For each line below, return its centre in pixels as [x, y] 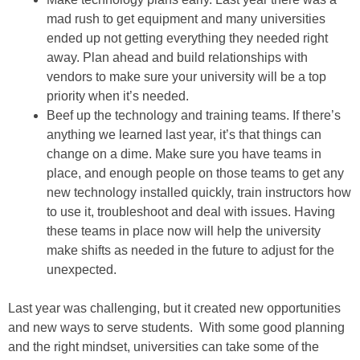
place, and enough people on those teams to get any [195, 173]
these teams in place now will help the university [184, 231]
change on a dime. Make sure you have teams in [184, 154]
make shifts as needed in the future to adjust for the [190, 250]
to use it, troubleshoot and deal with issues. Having [191, 212]
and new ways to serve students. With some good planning [176, 327]
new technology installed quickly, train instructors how [199, 192]
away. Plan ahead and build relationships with [177, 57]
